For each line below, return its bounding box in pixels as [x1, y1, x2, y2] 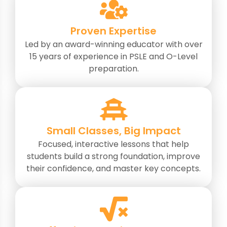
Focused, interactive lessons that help [38, 138, 189, 150]
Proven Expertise [70, 24, 157, 39]
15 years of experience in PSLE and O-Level [29, 51, 198, 63]
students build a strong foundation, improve [27, 150, 200, 163]
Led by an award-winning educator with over [24, 39, 203, 51]
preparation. [88, 63, 139, 75]
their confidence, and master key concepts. [26, 163, 201, 175]
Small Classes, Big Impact [46, 124, 181, 138]
